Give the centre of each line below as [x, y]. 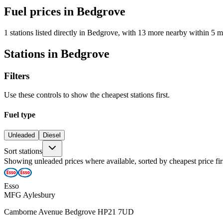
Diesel [52, 135]
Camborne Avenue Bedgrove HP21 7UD [69, 212]
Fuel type [20, 114]
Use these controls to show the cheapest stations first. [87, 95]
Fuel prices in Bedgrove [65, 11]
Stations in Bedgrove [57, 54]
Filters [17, 76]
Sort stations [23, 151]
